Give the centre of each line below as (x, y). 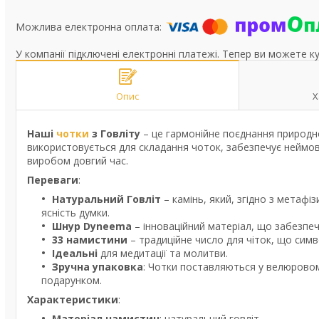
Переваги (53, 180)
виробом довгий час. (78, 161)
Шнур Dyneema (92, 226)
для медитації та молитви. (164, 253)
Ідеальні (76, 253)
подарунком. (72, 280)
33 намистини (90, 240)
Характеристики (73, 299)
